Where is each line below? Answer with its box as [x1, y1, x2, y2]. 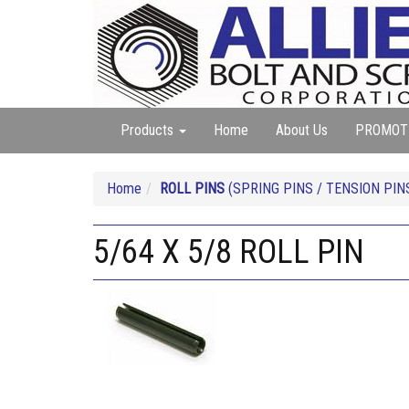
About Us [276, 121, 328, 139]
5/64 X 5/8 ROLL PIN [93, 233, 364, 271]
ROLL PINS [160, 180, 225, 197]
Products [121, 121, 177, 139]
